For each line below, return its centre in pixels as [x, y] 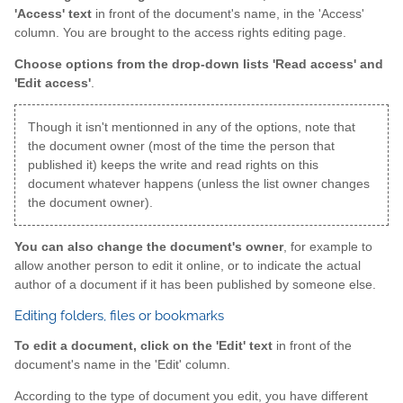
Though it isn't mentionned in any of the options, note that [191, 127]
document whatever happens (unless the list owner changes [198, 184]
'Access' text [53, 14]
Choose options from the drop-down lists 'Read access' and [199, 64]
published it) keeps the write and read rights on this [173, 165]
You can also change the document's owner [149, 247]
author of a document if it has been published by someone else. [195, 285]
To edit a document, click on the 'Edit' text [143, 346]
